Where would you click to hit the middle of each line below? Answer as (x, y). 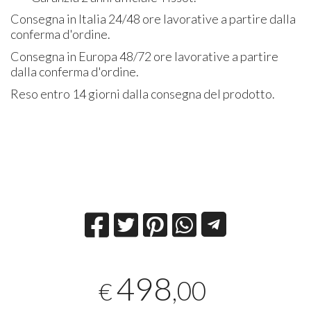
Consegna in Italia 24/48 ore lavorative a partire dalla (153, 18)
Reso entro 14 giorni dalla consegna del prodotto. (143, 93)
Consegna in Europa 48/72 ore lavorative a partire (145, 56)
